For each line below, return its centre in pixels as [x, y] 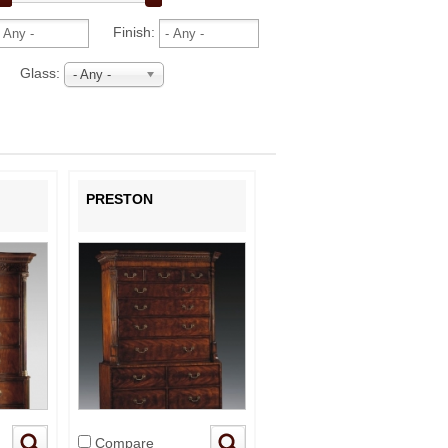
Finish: [124, 32]
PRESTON [119, 199]
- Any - [92, 75]
